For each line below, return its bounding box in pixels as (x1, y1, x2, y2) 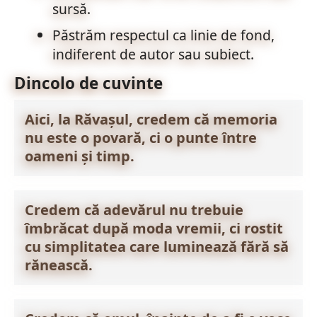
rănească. (24, 255, 93, 275)
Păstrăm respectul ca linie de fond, (52, 25, 275, 45)
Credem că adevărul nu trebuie (24, 200, 243, 219)
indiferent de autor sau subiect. (52, 45, 254, 64)
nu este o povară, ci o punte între (24, 128, 257, 147)
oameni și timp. (24, 146, 134, 166)
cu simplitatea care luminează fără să (24, 237, 289, 256)
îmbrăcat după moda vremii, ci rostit (24, 219, 283, 238)
